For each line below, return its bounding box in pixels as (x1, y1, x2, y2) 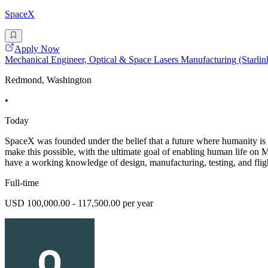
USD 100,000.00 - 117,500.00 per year (5, 197, 153, 208)
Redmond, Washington (5, 74, 92, 85)
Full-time (5, 177, 39, 188)
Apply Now (14, 43, 60, 54)
